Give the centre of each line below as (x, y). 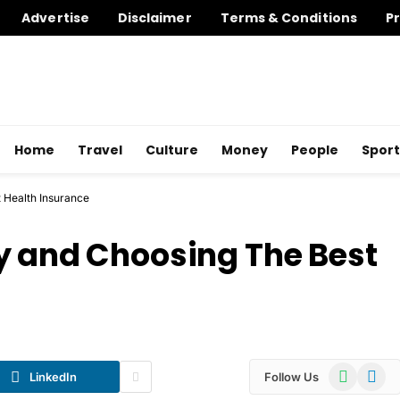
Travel (100, 150)
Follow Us (292, 376)
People (315, 150)
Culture (172, 150)
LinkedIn (53, 376)
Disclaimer (154, 18)
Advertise (55, 18)
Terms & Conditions (288, 18)
